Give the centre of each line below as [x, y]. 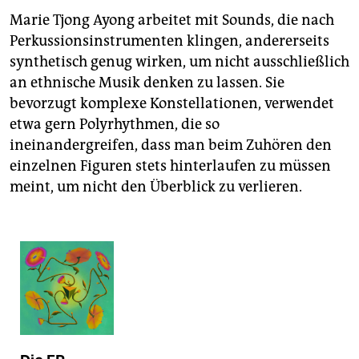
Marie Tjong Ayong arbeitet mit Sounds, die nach [172, 20]
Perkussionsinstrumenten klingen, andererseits [169, 41]
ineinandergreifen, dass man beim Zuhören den [171, 145]
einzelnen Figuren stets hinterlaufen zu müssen [170, 166]
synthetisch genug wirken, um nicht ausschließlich [179, 62]
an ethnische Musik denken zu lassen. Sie [147, 83]
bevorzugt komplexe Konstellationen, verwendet [172, 104]
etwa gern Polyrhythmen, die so [115, 125]
